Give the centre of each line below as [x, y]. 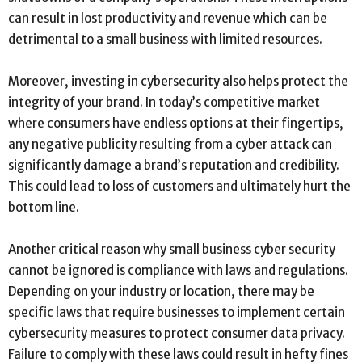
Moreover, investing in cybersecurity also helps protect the [178, 81]
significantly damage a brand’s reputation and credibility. [174, 165]
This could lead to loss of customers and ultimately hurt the [179, 186]
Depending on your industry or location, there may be [161, 291]
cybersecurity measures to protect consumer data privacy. [177, 333]
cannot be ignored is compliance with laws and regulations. [178, 270]
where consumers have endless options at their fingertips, [176, 123]
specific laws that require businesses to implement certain [177, 312]
